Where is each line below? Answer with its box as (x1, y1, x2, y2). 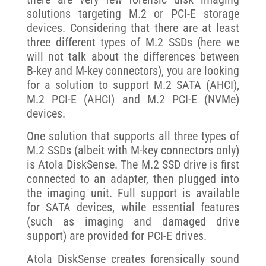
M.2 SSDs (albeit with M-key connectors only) (26, 143, 240, 158)
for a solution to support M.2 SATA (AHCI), (26, 77, 240, 92)
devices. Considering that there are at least (26, 20, 240, 35)
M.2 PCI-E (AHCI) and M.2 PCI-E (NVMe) (26, 91, 240, 106)
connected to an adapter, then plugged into (26, 172, 240, 186)
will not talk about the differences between (26, 49, 240, 64)
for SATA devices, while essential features (26, 200, 240, 215)
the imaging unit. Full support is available (26, 186, 240, 201)
